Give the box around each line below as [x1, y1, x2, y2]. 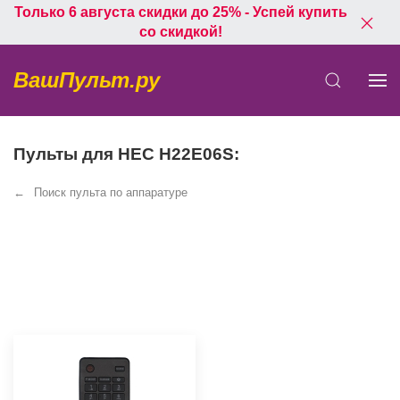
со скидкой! [138, 24, 222, 39]
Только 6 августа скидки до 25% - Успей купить [13, 4, 347, 20]
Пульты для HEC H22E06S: [13, 145, 239, 163]
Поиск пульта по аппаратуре [34, 186, 187, 199]
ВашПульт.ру [13, 68, 160, 92]
